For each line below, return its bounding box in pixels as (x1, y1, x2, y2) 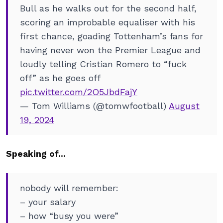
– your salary (20, 197, 76, 207)
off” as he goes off (20, 73, 100, 83)
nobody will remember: (20, 183, 118, 193)
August (169, 101, 200, 111)
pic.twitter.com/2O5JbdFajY (20, 87, 137, 97)
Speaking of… (6, 149, 66, 159)
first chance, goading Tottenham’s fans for (20, 31, 203, 41)
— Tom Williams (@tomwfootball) (20, 101, 169, 111)
